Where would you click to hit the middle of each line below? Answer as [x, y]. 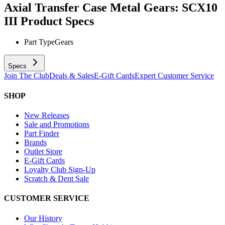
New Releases [47, 115]
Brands [35, 142]
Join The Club [27, 76]
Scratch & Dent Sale [57, 178]
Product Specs [57, 21]
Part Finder [42, 133]
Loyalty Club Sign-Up [60, 169]
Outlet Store [43, 151]
